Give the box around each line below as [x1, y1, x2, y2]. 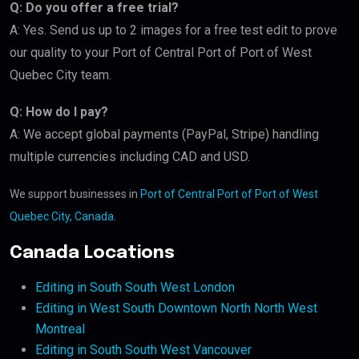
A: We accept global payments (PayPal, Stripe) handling [10, 127, 319, 143]
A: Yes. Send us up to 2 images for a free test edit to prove [10, 22, 337, 38]
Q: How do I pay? [10, 104, 108, 120]
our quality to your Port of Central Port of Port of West [10, 45, 312, 61]
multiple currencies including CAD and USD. [10, 149, 250, 165]
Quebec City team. [10, 67, 111, 83]
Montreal [35, 321, 85, 337]
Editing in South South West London [35, 280, 235, 296]
